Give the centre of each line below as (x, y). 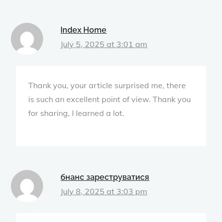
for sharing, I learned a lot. (77, 113)
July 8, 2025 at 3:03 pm (104, 191)
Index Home (84, 30)
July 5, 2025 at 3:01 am (104, 44)
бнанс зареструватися (105, 177)
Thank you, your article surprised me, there (107, 85)
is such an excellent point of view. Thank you (110, 99)
